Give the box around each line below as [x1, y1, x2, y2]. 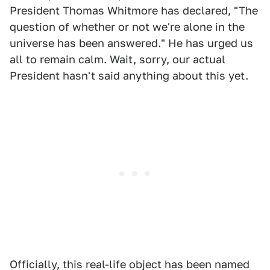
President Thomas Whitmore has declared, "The [10, 4, 258, 17]
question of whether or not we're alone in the [10, 20, 245, 33]
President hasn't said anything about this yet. [10, 69, 248, 82]
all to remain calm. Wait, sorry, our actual [10, 52, 225, 66]
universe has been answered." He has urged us [10, 36, 253, 49]
